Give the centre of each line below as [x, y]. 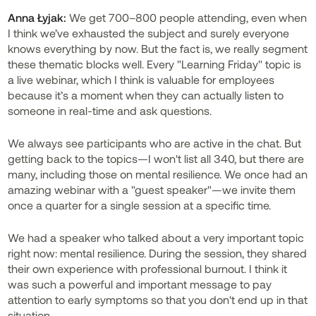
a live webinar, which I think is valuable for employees [141, 79]
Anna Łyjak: [37, 17]
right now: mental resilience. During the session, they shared [158, 253]
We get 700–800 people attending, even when [187, 17]
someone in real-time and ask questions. [110, 110]
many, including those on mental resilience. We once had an [158, 174]
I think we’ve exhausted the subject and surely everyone [149, 33]
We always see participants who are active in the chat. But [155, 143]
